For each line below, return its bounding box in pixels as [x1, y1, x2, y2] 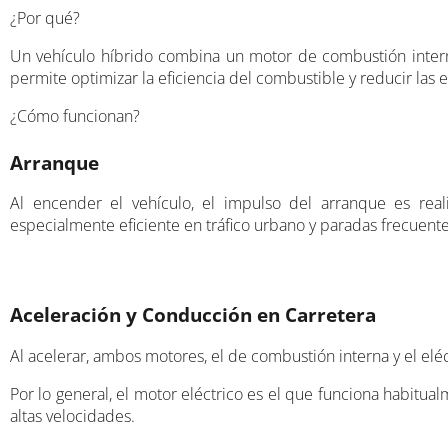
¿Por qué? [10, 6, 80, 29]
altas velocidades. [10, 404, 135, 427]
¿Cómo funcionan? [10, 104, 140, 127]
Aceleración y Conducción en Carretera [10, 301, 376, 327]
